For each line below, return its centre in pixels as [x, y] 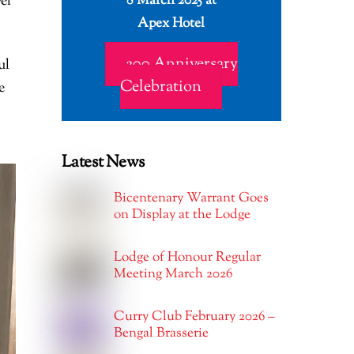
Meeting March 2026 [173, 274]
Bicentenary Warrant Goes [192, 198]
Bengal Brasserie [162, 333]
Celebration [161, 87]
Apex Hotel [171, 23]
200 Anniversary [181, 64]
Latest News [103, 162]
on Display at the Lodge [183, 215]
